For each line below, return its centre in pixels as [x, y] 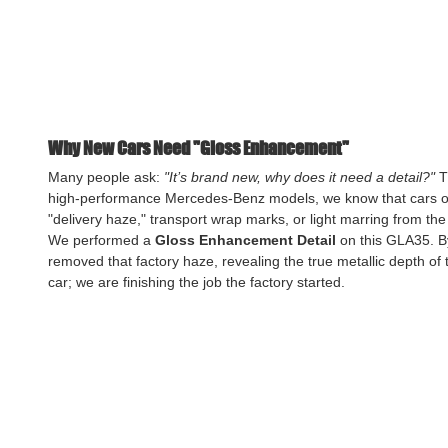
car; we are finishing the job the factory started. [196, 281]
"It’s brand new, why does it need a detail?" [299, 176]
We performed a [101, 239]
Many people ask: [106, 176]
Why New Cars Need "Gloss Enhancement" [198, 147]
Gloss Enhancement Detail [245, 239]
